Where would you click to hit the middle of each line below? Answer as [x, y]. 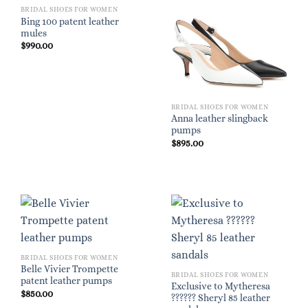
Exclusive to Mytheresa [220, 287]
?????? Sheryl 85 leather [220, 298]
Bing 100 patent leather [69, 21]
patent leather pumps [66, 281]
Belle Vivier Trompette [69, 269]
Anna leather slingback [219, 119]
